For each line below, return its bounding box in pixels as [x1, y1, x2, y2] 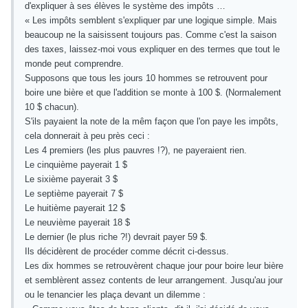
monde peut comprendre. [25, 58, 124, 69]
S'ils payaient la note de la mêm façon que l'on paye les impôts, [25, 116, 278, 127]
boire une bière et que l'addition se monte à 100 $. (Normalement [25, 87, 281, 98]
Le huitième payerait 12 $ [25, 203, 125, 214]
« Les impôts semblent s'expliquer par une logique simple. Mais [25, 15, 277, 26]
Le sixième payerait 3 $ [25, 174, 118, 185]
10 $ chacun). [25, 102, 79, 113]
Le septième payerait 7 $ [25, 188, 123, 199]
